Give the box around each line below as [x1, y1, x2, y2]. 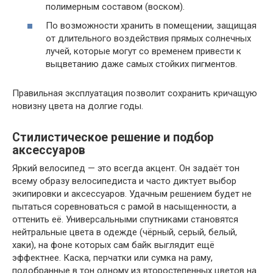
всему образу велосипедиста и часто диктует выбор [12, 175, 236, 187]
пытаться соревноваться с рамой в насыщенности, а [12, 201, 236, 213]
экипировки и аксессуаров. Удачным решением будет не [12, 188, 252, 200]
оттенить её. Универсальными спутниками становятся [12, 214, 238, 225]
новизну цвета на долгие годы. [12, 101, 143, 112]
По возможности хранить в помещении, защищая [46, 20, 257, 32]
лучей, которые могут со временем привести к [46, 46, 241, 57]
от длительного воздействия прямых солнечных [46, 33, 251, 44]
